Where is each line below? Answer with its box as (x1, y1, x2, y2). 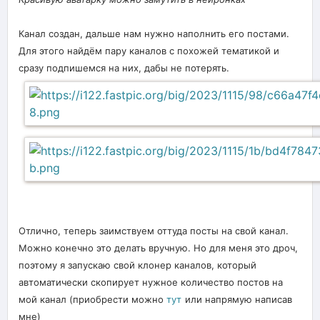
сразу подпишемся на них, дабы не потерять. (19, 61, 229, 74)
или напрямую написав (185, 293, 292, 305)
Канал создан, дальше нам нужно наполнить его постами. (19, 27, 289, 39)
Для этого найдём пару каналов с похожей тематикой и (19, 44, 279, 56)
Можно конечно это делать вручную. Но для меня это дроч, (19, 241, 298, 254)
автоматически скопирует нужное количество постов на (19, 276, 283, 288)
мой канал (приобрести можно (19, 293, 166, 305)
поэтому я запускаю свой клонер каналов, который (19, 259, 256, 271)
